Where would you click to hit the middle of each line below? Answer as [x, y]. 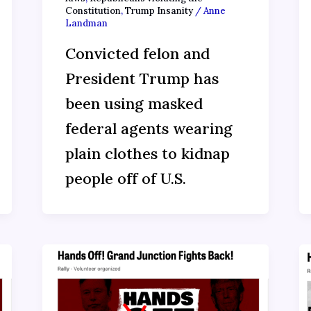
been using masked [134, 103]
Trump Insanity [159, 11]
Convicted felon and [137, 53]
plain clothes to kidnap [147, 153]
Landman [86, 24]
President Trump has [142, 78]
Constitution [93, 11]
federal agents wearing [149, 128]
